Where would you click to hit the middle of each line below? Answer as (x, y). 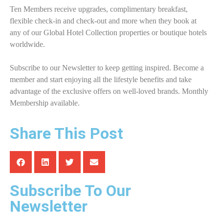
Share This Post (66, 134)
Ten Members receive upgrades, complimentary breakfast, (99, 9)
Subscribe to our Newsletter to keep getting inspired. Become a (107, 68)
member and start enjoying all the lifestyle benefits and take (101, 80)
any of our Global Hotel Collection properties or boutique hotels (108, 33)
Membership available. (45, 103)
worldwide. (27, 44)
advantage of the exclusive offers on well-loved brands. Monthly (109, 91)
